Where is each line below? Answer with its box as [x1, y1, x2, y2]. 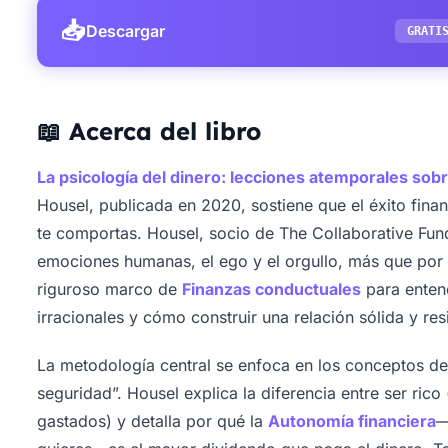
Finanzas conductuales [182, 279, 362, 299]
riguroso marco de [37, 279, 183, 299]
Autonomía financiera [268, 411, 437, 431]
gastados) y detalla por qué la [37, 411, 269, 431]
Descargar [86, 21, 166, 41]
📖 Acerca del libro [37, 116, 262, 146]
